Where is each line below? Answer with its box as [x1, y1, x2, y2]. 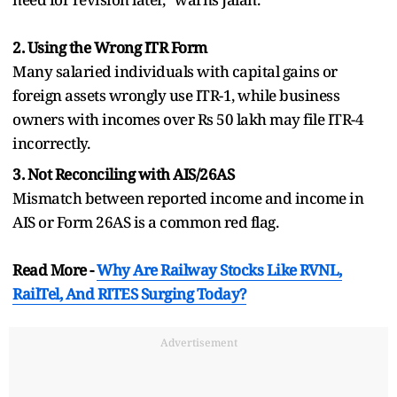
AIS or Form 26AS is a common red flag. [12, 211, 278, 232]
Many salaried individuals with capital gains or [12, 60, 338, 82]
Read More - [12, 259, 97, 280]
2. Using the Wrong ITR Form [12, 36, 207, 58]
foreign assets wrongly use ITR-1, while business [12, 84, 339, 105]
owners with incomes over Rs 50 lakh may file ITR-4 [12, 108, 363, 129]
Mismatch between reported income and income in [12, 187, 363, 208]
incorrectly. [12, 132, 90, 153]
